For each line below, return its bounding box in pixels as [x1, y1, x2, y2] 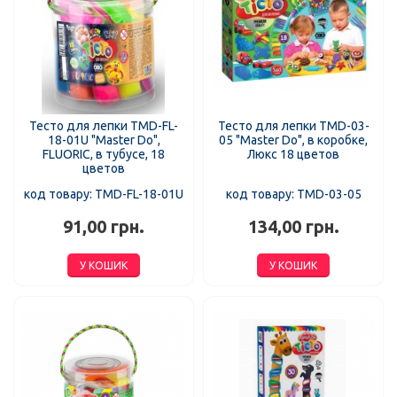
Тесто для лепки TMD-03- [217, 119, 370, 134]
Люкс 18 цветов [247, 147, 339, 162]
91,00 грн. [63, 217, 144, 237]
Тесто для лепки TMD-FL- [29, 119, 178, 134]
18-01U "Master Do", [47, 133, 160, 148]
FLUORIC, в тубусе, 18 [43, 147, 165, 162]
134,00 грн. [247, 217, 339, 237]
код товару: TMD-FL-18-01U [24, 187, 183, 202]
